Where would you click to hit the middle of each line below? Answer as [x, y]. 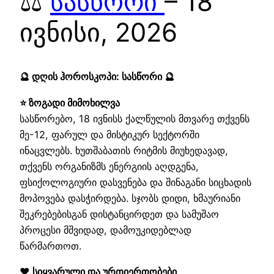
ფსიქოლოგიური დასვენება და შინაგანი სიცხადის [135, 182]
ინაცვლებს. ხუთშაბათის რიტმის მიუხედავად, [124, 150]
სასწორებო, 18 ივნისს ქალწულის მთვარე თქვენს [135, 118]
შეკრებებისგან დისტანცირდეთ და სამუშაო [119, 214]
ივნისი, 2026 [98, 32]
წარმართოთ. [50, 246]
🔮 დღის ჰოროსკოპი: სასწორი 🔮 [97, 77]
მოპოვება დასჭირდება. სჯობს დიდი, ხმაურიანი [130, 198]
